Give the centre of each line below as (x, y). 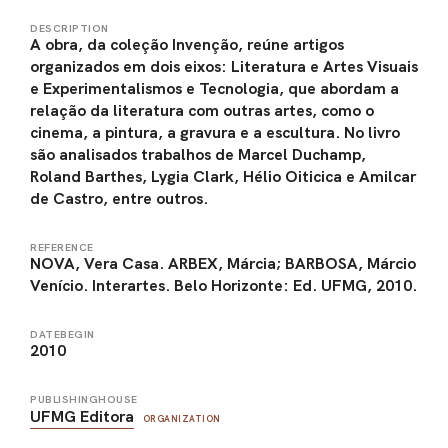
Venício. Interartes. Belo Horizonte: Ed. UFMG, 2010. (223, 286)
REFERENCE (62, 248)
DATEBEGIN (62, 335)
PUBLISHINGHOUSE (84, 400)
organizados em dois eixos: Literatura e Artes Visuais (224, 67)
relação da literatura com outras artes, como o (202, 111)
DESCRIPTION (69, 29)
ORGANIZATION (181, 419)
